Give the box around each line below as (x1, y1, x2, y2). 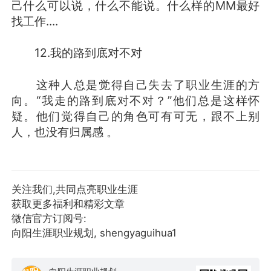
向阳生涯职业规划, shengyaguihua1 (11, 227, 177, 240)
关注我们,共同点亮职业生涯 (11, 183, 138, 196)
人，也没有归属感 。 (11, 124, 118, 139)
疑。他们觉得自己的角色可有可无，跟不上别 (11, 108, 260, 123)
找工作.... (11, 14, 58, 29)
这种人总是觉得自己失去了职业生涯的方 (11, 77, 260, 92)
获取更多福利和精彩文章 (11, 198, 125, 211)
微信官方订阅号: (11, 212, 87, 225)
